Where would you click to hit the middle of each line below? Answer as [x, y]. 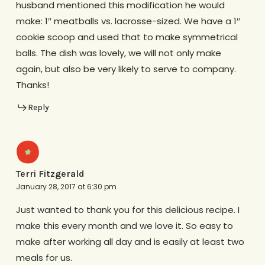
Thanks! [32, 85]
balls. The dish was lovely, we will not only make [118, 53]
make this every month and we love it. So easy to [124, 226]
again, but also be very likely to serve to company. [126, 69]
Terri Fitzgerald [50, 174]
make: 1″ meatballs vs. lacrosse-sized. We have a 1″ [128, 21]
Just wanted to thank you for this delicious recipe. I [127, 210]
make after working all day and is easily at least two [130, 242]
